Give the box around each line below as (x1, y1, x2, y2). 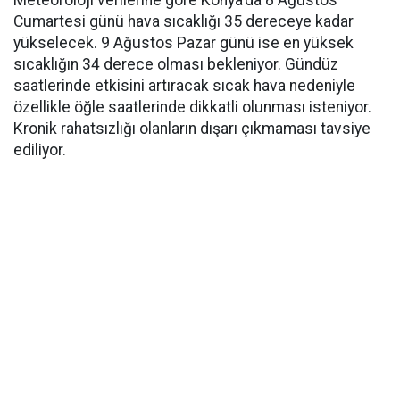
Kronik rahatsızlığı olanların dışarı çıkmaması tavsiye (13, 119, 371, 137)
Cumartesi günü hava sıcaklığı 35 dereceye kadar (13, 12, 354, 30)
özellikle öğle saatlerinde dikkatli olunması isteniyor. (13, 97, 371, 116)
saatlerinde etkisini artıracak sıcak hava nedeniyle (13, 76, 355, 95)
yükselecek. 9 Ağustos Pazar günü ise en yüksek (13, 33, 354, 52)
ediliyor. (13, 140, 66, 159)
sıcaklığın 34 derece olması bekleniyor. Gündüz (13, 54, 338, 73)
